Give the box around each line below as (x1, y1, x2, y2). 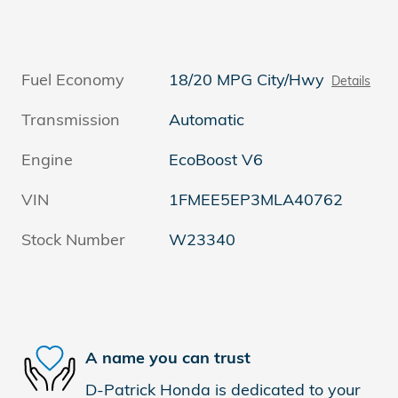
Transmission (21, 108, 120, 130)
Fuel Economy (21, 68, 124, 90)
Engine (21, 148, 73, 170)
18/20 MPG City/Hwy (169, 68, 325, 90)
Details (331, 72, 371, 88)
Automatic (169, 108, 245, 130)
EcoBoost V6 (169, 148, 264, 170)
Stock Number (21, 228, 125, 250)
